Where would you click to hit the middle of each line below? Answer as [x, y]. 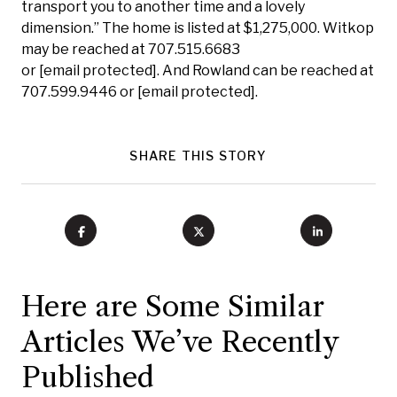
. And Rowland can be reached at [265, 70]
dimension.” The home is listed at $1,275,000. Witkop [198, 28]
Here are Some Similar [172, 306]
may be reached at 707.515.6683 [131, 49]
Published [88, 377]
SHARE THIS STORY [198, 156]
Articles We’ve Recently [180, 342]
